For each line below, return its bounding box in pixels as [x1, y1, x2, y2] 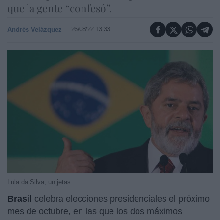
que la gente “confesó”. [7, 1, 111, 15]
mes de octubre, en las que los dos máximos [7, 206, 182, 216]
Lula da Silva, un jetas [7, 178, 71, 186]
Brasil [7, 193, 32, 204]
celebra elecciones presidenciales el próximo [32, 193, 210, 204]
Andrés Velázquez [7, 26, 62, 33]
